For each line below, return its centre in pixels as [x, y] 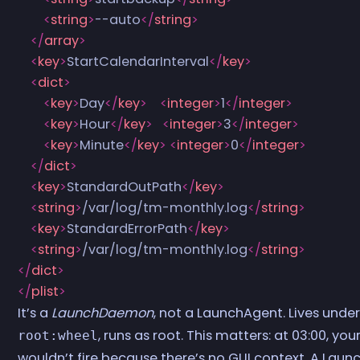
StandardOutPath [125, 186]
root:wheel [58, 335]
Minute [102, 145]
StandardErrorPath [127, 228]
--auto [118, 19]
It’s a [35, 313]
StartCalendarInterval [138, 61]
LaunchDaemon [103, 313]
